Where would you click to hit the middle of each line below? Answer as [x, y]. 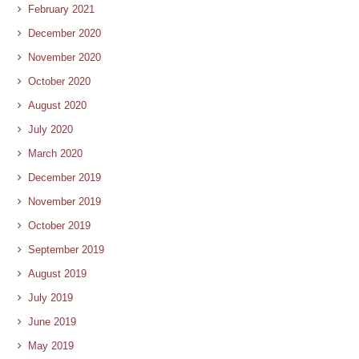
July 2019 [50, 297]
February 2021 [61, 9]
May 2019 [51, 345]
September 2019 [66, 249]
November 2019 [65, 201]
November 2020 [65, 57]
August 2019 [57, 273]
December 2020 [65, 33]
